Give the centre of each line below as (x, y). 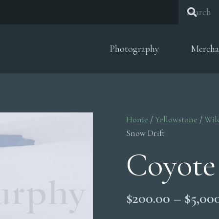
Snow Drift (146, 133)
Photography (134, 49)
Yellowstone (176, 119)
